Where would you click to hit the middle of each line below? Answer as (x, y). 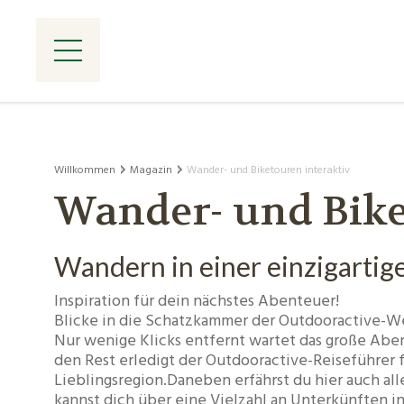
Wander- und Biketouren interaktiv (269, 170)
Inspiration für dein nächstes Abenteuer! (197, 301)
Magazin (151, 170)
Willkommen (85, 170)
